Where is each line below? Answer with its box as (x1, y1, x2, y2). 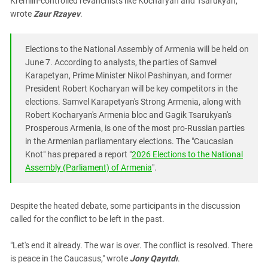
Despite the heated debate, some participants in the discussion (10, 201, 240, 211)
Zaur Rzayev (33, 9, 80, 19)
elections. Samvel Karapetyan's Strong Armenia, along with (25, 97, 241, 106)
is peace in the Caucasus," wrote (10, 254, 130, 263)
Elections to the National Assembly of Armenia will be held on (25, 44, 249, 54)
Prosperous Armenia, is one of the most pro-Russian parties (25, 123, 245, 133)
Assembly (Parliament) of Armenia (25, 163, 152, 172)
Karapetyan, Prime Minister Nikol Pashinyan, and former (25, 71, 232, 80)
